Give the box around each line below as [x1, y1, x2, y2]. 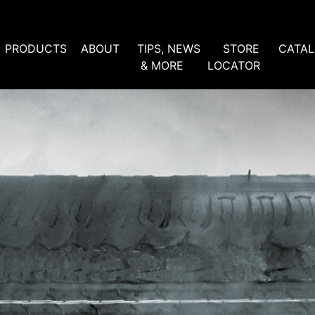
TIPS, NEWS [137, 41, 201, 56]
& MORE [140, 58, 184, 73]
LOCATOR [207, 58, 261, 73]
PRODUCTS [5, 41, 67, 56]
